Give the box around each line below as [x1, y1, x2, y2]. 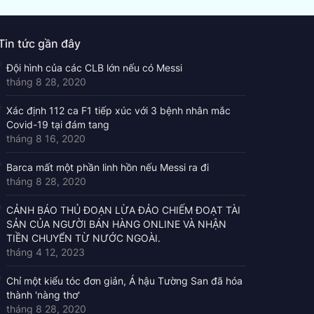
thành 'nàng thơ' [6, 288, 80, 301]
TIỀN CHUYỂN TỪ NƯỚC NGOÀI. [6, 231, 161, 244]
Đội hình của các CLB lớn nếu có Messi [6, 61, 182, 74]
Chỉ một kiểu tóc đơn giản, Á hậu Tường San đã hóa [6, 274, 243, 287]
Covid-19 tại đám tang [6, 118, 109, 130]
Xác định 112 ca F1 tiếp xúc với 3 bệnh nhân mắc [6, 104, 231, 116]
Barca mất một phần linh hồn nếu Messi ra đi [6, 161, 209, 173]
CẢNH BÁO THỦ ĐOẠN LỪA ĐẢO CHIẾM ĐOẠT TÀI [6, 203, 240, 216]
